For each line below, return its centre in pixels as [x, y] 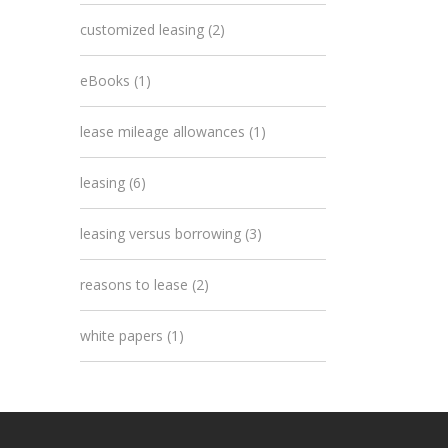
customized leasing [142, 29]
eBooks [105, 80]
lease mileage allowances [162, 131]
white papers [121, 335]
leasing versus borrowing [160, 233]
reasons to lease [134, 284]
